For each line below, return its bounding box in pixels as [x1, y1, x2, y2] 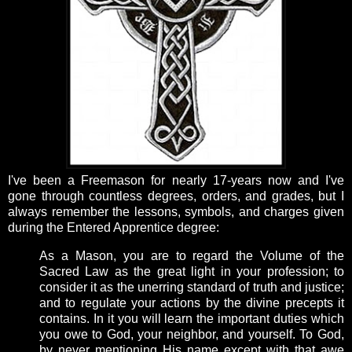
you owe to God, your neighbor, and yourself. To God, [39, 328, 344, 342]
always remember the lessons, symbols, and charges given [8, 205, 344, 219]
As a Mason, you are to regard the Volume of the [39, 249, 344, 263]
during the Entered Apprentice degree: [8, 221, 219, 235]
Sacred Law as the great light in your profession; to [39, 265, 344, 279]
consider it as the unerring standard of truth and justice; [39, 280, 344, 295]
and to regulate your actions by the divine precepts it [39, 296, 344, 310]
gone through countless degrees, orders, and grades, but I [8, 189, 344, 203]
